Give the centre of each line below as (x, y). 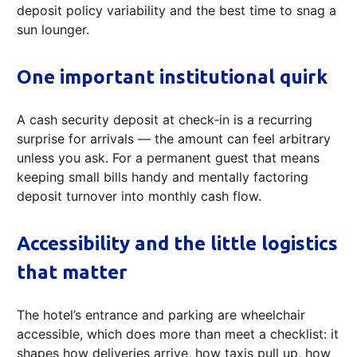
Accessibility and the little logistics (177, 244)
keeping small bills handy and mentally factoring (163, 177)
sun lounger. (53, 30)
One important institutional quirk (172, 77)
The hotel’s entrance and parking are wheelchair (161, 315)
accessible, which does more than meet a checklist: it (178, 334)
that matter (72, 273)
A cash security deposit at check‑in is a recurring (165, 120)
